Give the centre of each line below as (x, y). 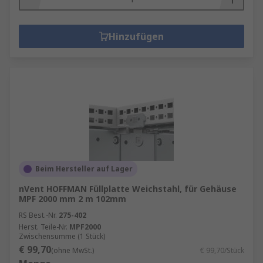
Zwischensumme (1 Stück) (62, 236)
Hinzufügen (136, 36)
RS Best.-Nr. (38, 215)
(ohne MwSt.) (73, 250)
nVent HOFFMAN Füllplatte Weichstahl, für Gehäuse (128, 189)
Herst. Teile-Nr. (43, 227)
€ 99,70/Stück (222, 250)
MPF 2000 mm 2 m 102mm (73, 199)
